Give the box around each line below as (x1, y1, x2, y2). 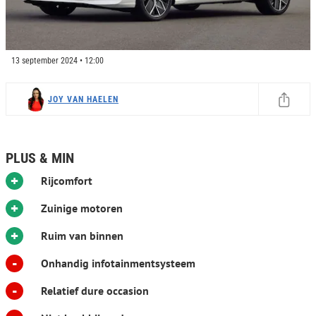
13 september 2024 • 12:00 (11, 56, 104, 66)
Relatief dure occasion (41, 284, 149, 298)
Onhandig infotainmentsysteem (41, 256, 195, 270)
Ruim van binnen (41, 229, 123, 243)
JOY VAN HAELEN (48, 94, 119, 104)
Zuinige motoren (41, 201, 123, 215)
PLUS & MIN (6, 150, 74, 166)
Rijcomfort (41, 174, 92, 188)
